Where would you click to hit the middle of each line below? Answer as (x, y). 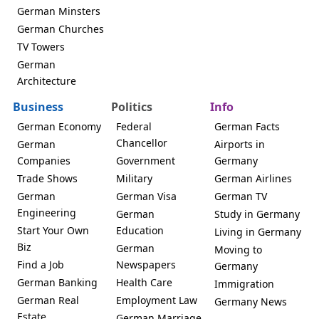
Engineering (47, 213)
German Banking (57, 283)
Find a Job (41, 265)
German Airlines (253, 179)
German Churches (61, 29)
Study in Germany (257, 214)
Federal (134, 127)
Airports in (240, 145)
